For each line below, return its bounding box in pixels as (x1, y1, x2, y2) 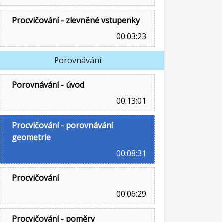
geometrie (12, 132, 51, 143)
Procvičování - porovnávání (12, 120, 113, 131)
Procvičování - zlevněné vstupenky (12, 15, 140, 26)
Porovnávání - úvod (12, 79, 84, 90)
